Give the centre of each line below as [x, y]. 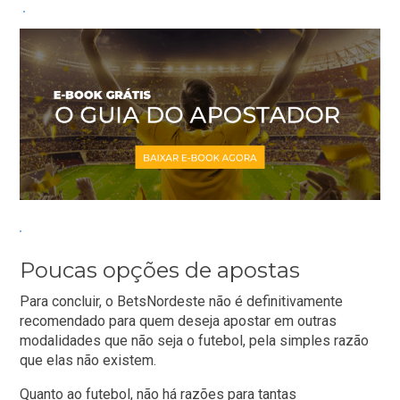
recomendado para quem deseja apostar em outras [179, 321]
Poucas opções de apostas [160, 271]
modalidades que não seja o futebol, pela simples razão [195, 341]
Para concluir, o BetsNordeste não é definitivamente [182, 302]
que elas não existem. [88, 361]
